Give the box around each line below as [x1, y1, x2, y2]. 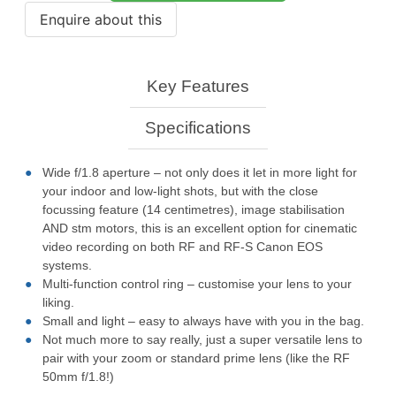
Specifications [145, 118, 251, 137]
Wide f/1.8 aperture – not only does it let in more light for [42, 165, 357, 180]
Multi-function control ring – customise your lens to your [42, 277, 352, 292]
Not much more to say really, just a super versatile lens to [42, 332, 362, 347]
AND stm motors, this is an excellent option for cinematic [42, 221, 357, 236]
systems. [42, 258, 92, 273]
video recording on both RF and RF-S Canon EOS [42, 240, 323, 255]
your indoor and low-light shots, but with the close [42, 184, 318, 199]
